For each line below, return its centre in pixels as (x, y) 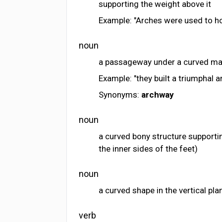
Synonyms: (120, 95)
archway (158, 95)
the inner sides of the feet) (148, 149)
